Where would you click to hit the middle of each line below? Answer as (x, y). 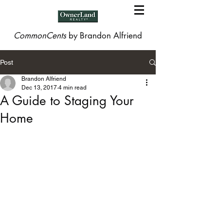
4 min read (73, 88)
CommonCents (41, 36)
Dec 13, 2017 (39, 88)
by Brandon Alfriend (105, 36)
